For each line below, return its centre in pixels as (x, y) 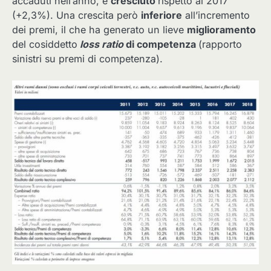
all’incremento (216, 15)
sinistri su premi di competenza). (87, 59)
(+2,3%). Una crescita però (77, 15)
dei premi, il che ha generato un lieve (100, 30)
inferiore (162, 15)
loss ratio (102, 44)
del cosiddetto (45, 44)
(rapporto (220, 44)
